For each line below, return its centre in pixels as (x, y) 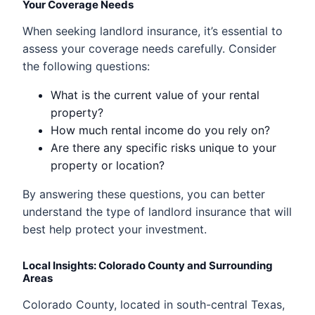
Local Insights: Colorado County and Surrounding (148, 265)
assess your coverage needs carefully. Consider (149, 48)
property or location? (108, 165)
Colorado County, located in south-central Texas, (154, 304)
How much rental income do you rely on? (160, 130)
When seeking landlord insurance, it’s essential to (153, 31)
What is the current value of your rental (155, 95)
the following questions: (86, 66)
